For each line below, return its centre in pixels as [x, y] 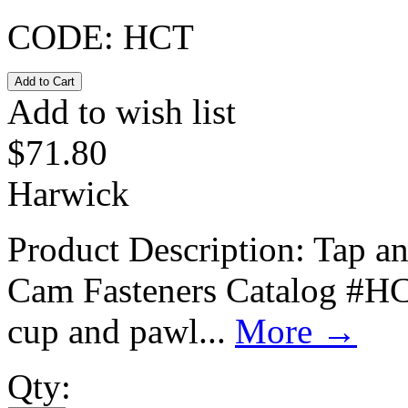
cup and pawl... [121, 331]
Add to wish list [122, 111]
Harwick [68, 193]
